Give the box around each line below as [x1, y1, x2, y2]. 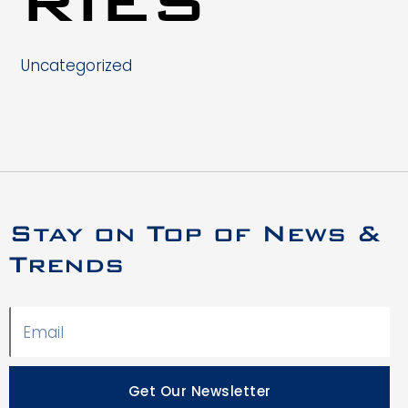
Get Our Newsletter [127, 382, 271, 402]
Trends [9, 248, 124, 280]
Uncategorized [20, 55, 132, 77]
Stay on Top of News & [9, 217, 381, 249]
